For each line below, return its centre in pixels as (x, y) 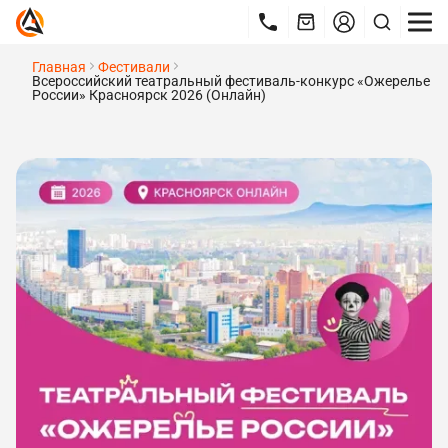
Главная (59, 67)
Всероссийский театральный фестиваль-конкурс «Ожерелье (231, 81)
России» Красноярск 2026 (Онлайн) (149, 95)
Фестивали (134, 67)
